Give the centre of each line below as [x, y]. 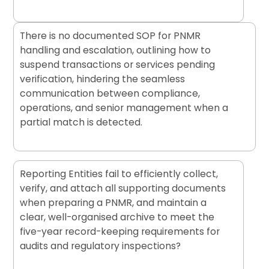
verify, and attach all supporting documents [123, 188]
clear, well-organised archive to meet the [117, 217]
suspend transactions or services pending [118, 64]
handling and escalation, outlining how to [116, 50]
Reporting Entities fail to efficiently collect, [119, 174]
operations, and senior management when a [124, 107]
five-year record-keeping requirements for [120, 231]
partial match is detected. [81, 122]
